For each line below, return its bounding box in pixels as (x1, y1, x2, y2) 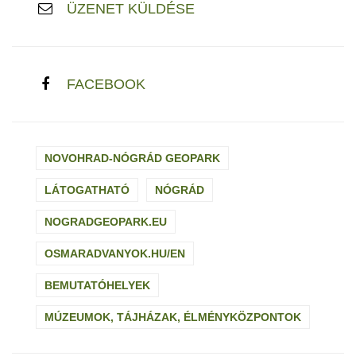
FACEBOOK (67, 76, 145, 93)
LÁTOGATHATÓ (44, 184, 130, 197)
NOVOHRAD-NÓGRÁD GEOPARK (44, 152, 220, 165)
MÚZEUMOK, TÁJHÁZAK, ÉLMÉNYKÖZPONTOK (44, 311, 301, 324)
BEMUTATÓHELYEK (44, 279, 150, 292)
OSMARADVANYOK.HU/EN (44, 247, 185, 261)
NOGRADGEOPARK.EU (44, 215, 167, 229)
